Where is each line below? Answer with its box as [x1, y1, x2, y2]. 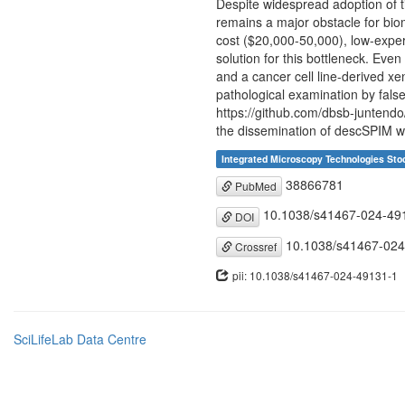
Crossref [232, 238, 277, 254]
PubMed [232, 178, 277, 194]
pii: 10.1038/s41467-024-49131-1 [232, 267, 398, 283]
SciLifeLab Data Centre [14, 329, 146, 348]
